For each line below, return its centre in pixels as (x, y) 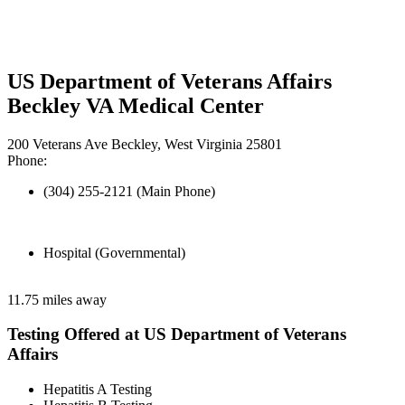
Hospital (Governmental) (114, 252)
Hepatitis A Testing (98, 390)
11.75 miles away (57, 299)
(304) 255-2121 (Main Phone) (129, 191)
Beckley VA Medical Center (136, 105)
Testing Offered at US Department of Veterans (177, 334)
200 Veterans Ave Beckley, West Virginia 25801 (145, 144)
